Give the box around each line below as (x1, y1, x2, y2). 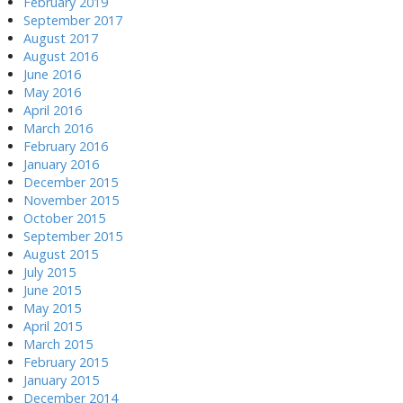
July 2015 (23, 263, 76, 281)
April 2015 (23, 317, 82, 335)
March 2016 (23, 119, 93, 137)
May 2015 (23, 299, 81, 317)
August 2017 (23, 29, 98, 47)
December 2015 (23, 173, 118, 191)
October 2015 (23, 209, 105, 227)
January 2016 (23, 155, 99, 173)
